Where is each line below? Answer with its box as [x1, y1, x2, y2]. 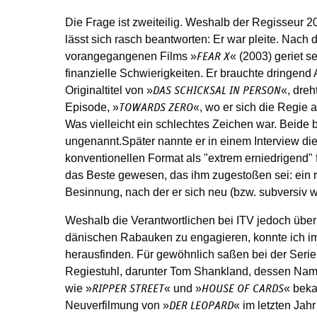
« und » [164, 282, 202, 294]
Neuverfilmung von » [65, 299, 169, 311]
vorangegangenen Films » [65, 50, 197, 62]
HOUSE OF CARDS [202, 283, 284, 294]
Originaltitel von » [65, 84, 153, 96]
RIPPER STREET [92, 283, 164, 294]
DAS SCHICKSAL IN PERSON [153, 85, 281, 96]
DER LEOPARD [169, 300, 234, 311]
